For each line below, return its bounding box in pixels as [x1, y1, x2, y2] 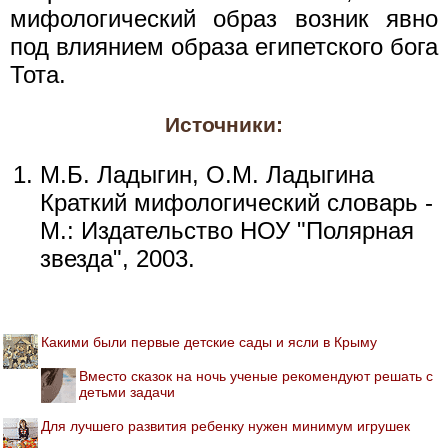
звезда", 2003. [40, 244, 195, 272]
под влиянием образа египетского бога [10, 32, 438, 60]
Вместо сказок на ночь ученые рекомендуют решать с [79, 367, 433, 384]
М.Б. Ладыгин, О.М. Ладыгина [40, 160, 374, 188]
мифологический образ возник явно [10, 4, 438, 32]
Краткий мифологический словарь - [40, 188, 433, 216]
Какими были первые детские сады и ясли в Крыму [41, 333, 377, 350]
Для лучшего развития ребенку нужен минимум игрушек [41, 417, 410, 434]
